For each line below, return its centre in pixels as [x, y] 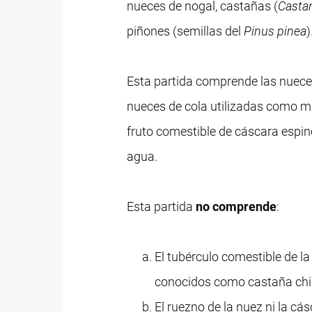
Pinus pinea [275, 31]
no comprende [236, 206]
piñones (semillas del [186, 31]
